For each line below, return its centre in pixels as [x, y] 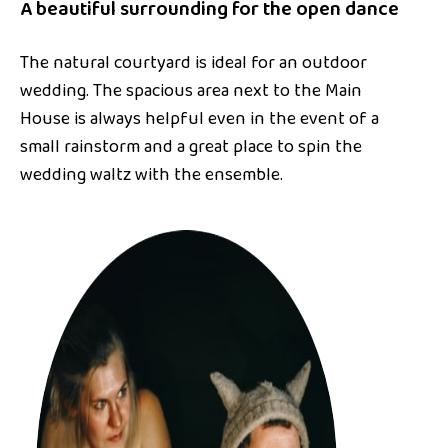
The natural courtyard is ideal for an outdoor [193, 63]
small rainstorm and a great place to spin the [191, 147]
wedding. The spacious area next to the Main [191, 91]
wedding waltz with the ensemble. [151, 175]
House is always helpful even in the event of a [199, 119]
